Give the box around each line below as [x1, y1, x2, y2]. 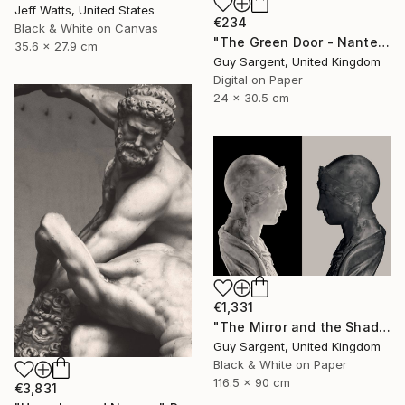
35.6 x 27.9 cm [14, 38, 98, 53]
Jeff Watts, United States [14, 2, 155, 17]
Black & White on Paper [213, 357, 347, 372]
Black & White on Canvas [14, 20, 158, 35]
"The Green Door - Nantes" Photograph [377, 34, 390, 51]
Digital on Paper [213, 72, 303, 88]
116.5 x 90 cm [213, 375, 290, 391]
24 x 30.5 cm [213, 90, 289, 106]
